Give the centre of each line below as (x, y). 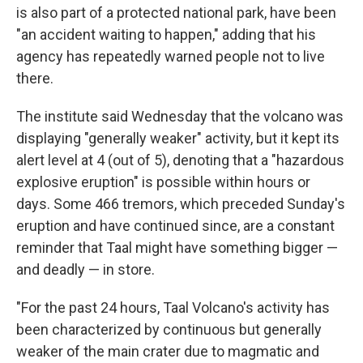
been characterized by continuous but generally (169, 329)
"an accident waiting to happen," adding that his (166, 34)
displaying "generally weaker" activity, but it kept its (178, 138)
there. (35, 78)
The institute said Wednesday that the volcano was (180, 116)
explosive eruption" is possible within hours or (163, 181)
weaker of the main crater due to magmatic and (168, 351)
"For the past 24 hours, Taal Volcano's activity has (173, 307)
